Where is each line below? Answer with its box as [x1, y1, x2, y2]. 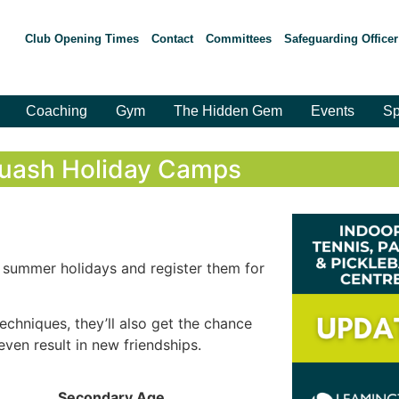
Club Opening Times [24, 32, 139, 45]
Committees [205, 32, 272, 45]
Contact [151, 32, 193, 45]
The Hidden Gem [174, 103, 282, 118]
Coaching [26, 103, 87, 118]
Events [311, 103, 354, 118]
